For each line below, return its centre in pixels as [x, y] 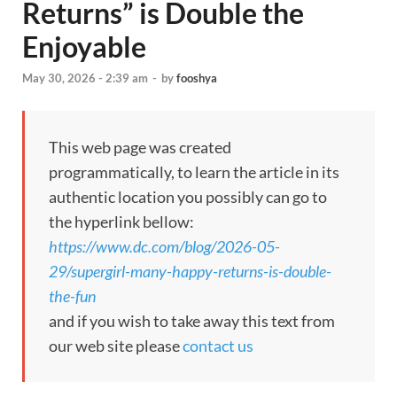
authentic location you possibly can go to [188, 197]
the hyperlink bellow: [121, 222]
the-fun [72, 296]
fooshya [197, 78]
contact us [218, 346]
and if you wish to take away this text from [192, 321]
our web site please [116, 346]
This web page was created [140, 148]
